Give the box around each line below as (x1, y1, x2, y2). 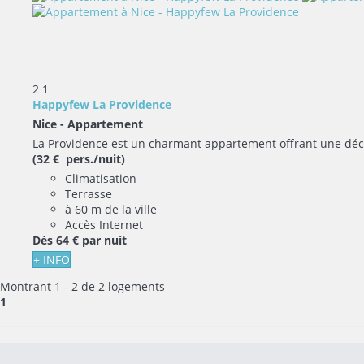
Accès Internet (65, 216, 143, 232)
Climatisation (65, 170, 136, 186)
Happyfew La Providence (32, 96, 171, 112)
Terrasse (65, 185, 112, 201)
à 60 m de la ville (65, 201, 157, 217)
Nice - (32, 115, 67, 132)
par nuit (82, 232, 127, 248)
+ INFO (33, 251, 70, 267)
